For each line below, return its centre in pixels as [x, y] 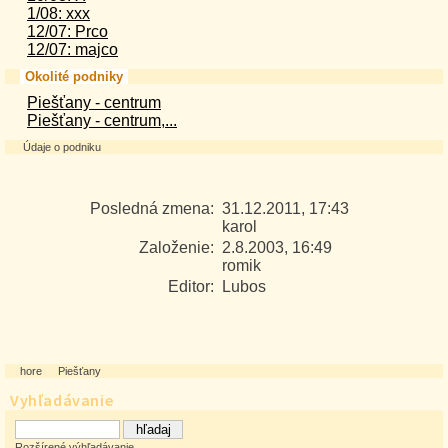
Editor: [194, 286]
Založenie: [180, 247]
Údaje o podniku [62, 147]
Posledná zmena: [155, 208]
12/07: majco [72, 49]
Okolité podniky [74, 76]
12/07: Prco [67, 31]
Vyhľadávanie [62, 400]
